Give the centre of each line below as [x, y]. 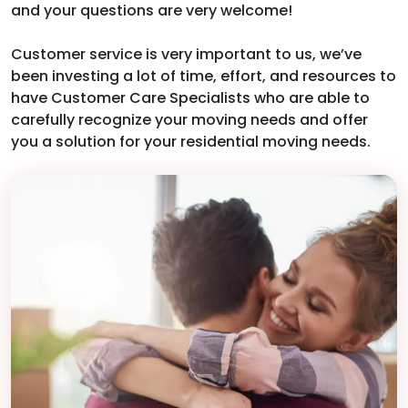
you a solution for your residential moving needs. [191, 142]
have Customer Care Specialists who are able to [190, 98]
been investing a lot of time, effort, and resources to [204, 76]
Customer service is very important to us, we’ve [186, 54]
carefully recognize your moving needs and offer [189, 120]
